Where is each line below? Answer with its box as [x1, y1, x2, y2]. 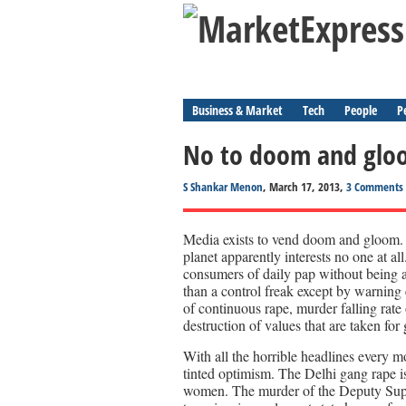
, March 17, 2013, [263, 179, 346, 195]
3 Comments [346, 179, 403, 195]
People [344, 101, 377, 119]
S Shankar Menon [183, 179, 263, 195]
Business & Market [192, 101, 283, 119]
